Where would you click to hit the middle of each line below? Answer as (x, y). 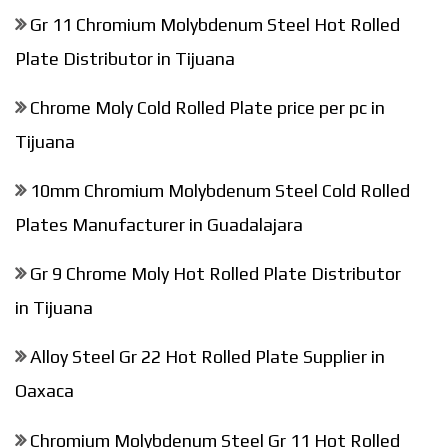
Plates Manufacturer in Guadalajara (159, 224)
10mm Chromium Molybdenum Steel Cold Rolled (220, 190)
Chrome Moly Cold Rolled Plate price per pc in (207, 107)
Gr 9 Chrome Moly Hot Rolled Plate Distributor (215, 273)
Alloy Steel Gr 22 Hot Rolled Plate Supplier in (207, 356)
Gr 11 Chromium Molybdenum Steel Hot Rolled (215, 24)
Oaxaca (44, 390)
